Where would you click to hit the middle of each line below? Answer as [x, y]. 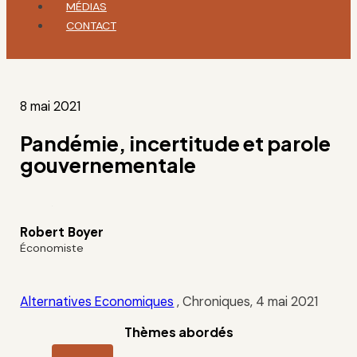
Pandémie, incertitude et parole [176, 143]
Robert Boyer [62, 232]
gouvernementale [108, 165]
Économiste [52, 247]
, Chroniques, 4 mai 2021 [246, 301]
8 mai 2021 [51, 106]
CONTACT [91, 25]
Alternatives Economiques [97, 301]
